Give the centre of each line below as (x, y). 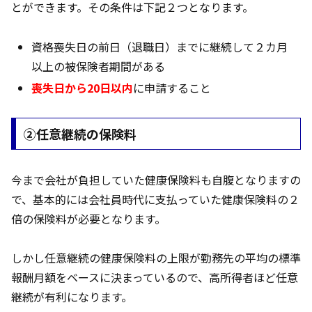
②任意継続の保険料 (80, 133)
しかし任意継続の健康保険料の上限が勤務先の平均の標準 (156, 258)
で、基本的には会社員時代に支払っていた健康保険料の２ (155, 199)
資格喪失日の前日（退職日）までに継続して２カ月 (160, 46)
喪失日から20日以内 (83, 88)
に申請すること (172, 88)
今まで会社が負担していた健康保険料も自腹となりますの (156, 179)
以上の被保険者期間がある (99, 66)
